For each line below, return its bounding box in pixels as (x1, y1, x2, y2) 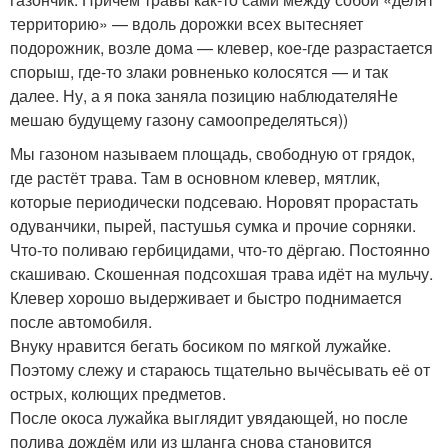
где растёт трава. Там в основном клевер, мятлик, (10, 165, 380, 189)
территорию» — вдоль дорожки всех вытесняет (10, 11, 363, 35)
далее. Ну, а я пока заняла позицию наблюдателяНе (10, 83, 398, 107)
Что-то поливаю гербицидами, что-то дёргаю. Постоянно (10, 237, 430, 261)
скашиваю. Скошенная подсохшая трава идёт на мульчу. (10, 261, 433, 285)
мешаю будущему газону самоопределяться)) (10, 107, 348, 131)
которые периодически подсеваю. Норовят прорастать (10, 189, 418, 213)
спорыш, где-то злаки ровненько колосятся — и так (10, 59, 388, 83)
